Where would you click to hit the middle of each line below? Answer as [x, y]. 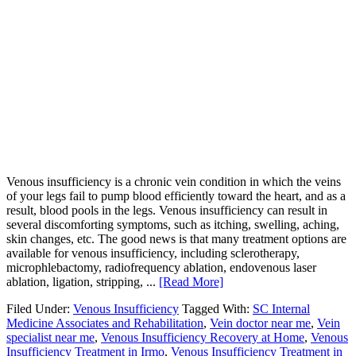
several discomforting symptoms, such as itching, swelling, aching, [173, 225]
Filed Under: [40, 309]
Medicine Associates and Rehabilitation [105, 323]
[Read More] [191, 282]
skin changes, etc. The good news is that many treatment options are [176, 239]
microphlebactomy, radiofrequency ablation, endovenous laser [161, 268]
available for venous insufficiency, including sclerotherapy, [153, 253]
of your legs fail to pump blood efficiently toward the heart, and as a [176, 196]
